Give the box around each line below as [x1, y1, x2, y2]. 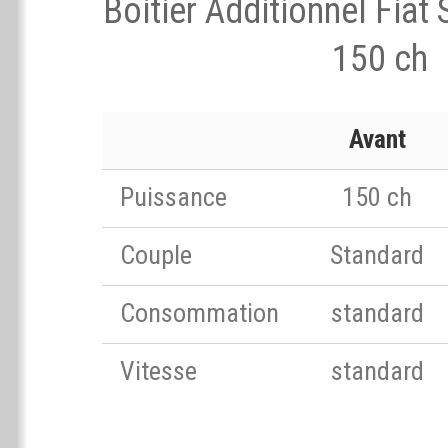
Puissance [120, 182, 227, 212]
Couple [120, 240, 192, 270]
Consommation [120, 298, 279, 328]
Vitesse [120, 356, 197, 386]
